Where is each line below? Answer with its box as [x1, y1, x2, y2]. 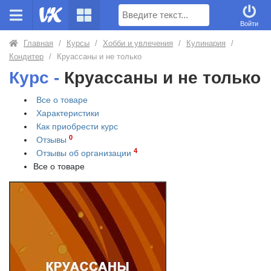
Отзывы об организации [36, 148, 134, 158]
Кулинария [186, 39, 226, 48]
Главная [24, 39, 53, 48]
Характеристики [36, 108, 99, 118]
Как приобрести [36, 122, 101, 131]
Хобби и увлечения [103, 39, 173, 48]
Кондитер [9, 52, 44, 61]
